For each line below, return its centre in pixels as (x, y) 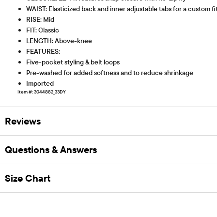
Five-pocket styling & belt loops (73, 62)
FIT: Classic (43, 30)
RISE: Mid (40, 19)
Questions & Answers (51, 150)
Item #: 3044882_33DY (42, 92)
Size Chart (28, 178)
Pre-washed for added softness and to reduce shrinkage (110, 72)
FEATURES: (43, 51)
